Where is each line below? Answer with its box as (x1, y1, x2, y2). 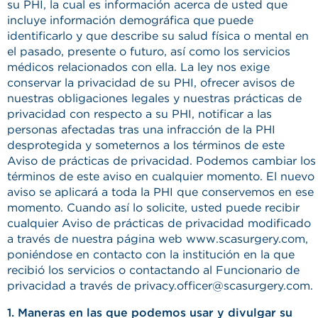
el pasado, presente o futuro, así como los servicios (7, 45, 290, 58)
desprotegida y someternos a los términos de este (7, 138, 285, 152)
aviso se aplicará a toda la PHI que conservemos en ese (7, 185, 314, 199)
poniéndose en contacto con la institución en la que (7, 248, 295, 261)
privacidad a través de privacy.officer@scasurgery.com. (7, 279, 313, 292)
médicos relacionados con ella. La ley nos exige (7, 60, 270, 74)
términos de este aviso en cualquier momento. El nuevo (7, 170, 314, 183)
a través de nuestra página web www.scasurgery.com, (7, 232, 308, 246)
